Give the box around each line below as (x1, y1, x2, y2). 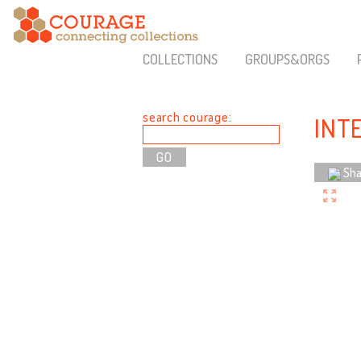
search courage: (143, 109, 232, 125)
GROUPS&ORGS (244, 50, 330, 68)
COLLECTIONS (143, 50, 218, 68)
